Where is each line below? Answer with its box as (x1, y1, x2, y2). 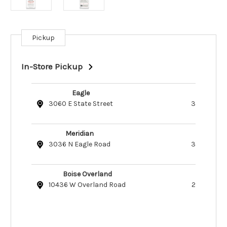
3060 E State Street (49, 99, 113, 108)
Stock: (11, 45, 32, 53)
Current (11, 35, 36, 44)
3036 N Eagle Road (49, 140, 110, 149)
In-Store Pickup (21, 62, 83, 72)
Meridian (65, 129, 94, 138)
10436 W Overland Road (49, 180, 126, 190)
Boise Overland (62, 170, 112, 179)
